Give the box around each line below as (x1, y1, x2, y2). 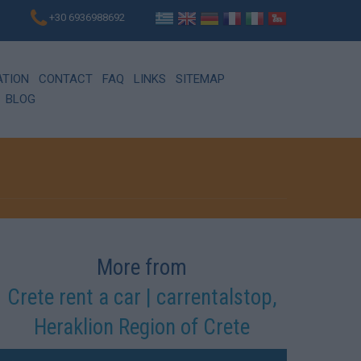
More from (97, 254, 187, 280)
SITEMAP (176, 71, 225, 86)
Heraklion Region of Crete (34, 313, 250, 340)
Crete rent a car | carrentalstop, (6, 284, 277, 310)
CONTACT (39, 71, 93, 86)
